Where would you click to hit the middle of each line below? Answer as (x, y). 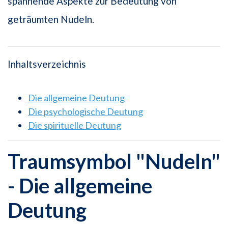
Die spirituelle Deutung (75, 125)
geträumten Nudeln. (51, 19)
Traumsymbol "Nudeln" (114, 162)
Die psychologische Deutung (85, 112)
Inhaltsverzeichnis (47, 64)
